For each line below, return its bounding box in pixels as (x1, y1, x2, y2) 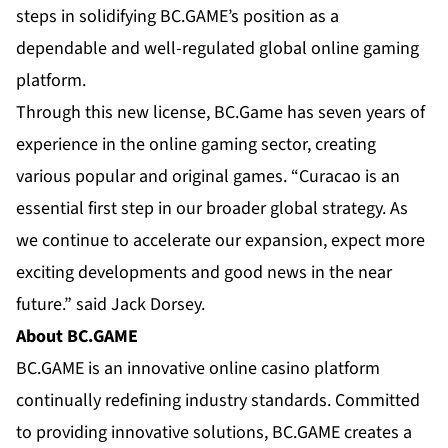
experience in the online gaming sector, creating (16, 132, 376, 158)
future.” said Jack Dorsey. (16, 292, 205, 318)
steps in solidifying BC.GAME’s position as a (16, 4, 339, 30)
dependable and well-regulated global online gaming (16, 36, 419, 62)
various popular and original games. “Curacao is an (16, 164, 400, 190)
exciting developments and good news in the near (16, 260, 392, 286)
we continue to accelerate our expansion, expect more (16, 228, 425, 254)
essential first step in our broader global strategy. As (16, 196, 408, 222)
